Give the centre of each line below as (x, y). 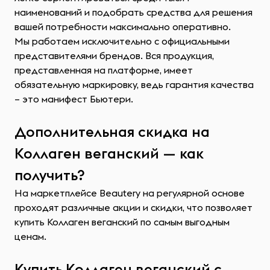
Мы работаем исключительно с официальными (122, 41)
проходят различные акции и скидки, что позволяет (133, 207)
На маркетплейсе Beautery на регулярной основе (130, 193)
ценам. (30, 236)
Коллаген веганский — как (109, 153)
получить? (50, 175)
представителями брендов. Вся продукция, (114, 55)
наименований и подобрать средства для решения (133, 12)
